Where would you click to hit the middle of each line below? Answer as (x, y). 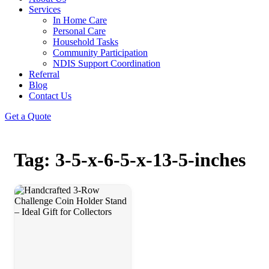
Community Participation (100, 53)
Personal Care (79, 31)
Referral (44, 74)
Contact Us (50, 96)
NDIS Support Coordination (107, 63)
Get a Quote (28, 116)
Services (45, 9)
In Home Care (80, 20)
